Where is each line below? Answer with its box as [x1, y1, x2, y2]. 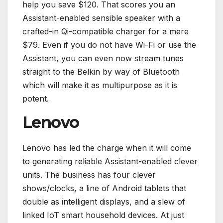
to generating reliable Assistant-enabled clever [22, 156, 198, 166]
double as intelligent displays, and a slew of [22, 196, 185, 207]
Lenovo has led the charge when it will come [22, 142, 191, 153]
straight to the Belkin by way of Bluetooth [22, 67, 180, 77]
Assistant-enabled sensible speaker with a [22, 13, 180, 23]
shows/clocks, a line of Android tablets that [22, 183, 186, 193]
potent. [22, 94, 49, 104]
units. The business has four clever [22, 169, 156, 180]
